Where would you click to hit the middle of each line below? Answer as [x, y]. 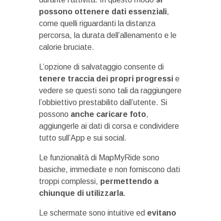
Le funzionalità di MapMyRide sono [99, 157]
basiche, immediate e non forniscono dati [110, 169]
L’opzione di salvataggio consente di [101, 67]
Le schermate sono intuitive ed [93, 213]
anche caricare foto [108, 114]
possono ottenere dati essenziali [103, 11]
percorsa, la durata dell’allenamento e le [108, 35]
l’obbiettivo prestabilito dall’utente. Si [103, 102]
